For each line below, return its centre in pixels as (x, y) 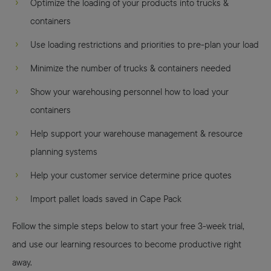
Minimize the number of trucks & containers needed (131, 68)
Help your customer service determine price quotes (131, 175)
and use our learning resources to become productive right (127, 244)
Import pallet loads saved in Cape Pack (106, 198)
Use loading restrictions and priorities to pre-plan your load (145, 44)
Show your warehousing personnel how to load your (129, 91)
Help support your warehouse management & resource (136, 133)
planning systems (64, 151)
